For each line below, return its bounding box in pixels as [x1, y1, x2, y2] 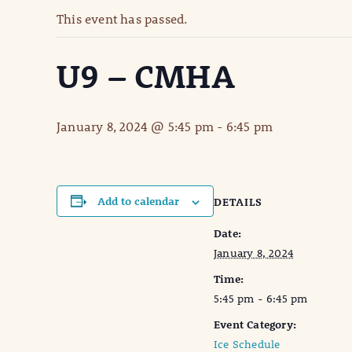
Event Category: [214, 317, 296, 332]
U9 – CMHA [57, 55, 235, 97]
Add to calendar [97, 194, 179, 209]
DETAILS [214, 195, 262, 210]
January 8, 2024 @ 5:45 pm [57, 118, 214, 135]
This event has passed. [57, 10, 188, 27]
